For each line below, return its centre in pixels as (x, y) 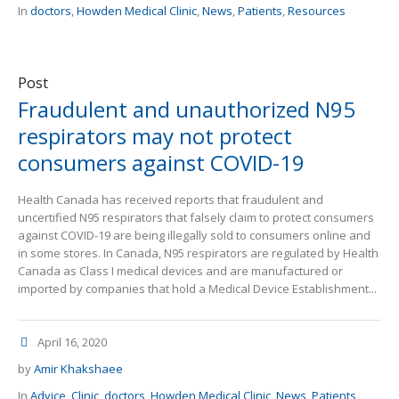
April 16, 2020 (72, 342)
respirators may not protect (155, 136)
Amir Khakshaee (78, 369)
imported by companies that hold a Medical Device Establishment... (197, 289)
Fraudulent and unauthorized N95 (187, 110)
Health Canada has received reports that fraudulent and (171, 200)
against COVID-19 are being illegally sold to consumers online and (194, 236)
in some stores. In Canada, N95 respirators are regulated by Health (198, 253)
